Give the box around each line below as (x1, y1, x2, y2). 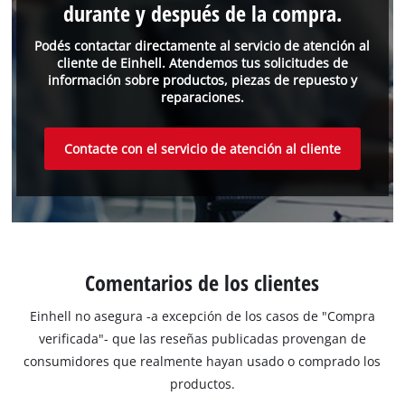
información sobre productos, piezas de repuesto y (47, 71, 357, 89)
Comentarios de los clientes (85, 267, 320, 297)
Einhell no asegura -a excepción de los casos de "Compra (29, 306, 375, 325)
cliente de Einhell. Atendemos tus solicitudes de (56, 53, 348, 71)
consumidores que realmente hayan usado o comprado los (24, 352, 381, 370)
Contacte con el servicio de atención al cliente (63, 140, 341, 158)
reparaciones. (160, 88, 244, 106)
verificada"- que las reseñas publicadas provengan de (38, 329, 366, 347)
